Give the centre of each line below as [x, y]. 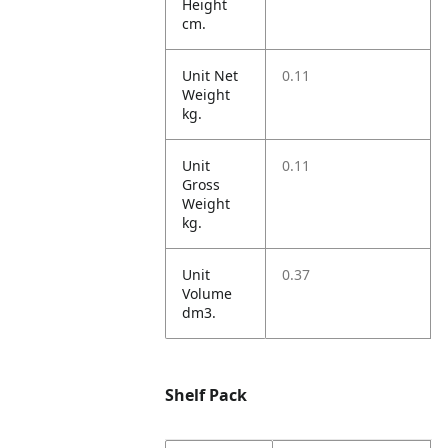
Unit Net [210, 75]
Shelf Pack [206, 395]
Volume [207, 293]
